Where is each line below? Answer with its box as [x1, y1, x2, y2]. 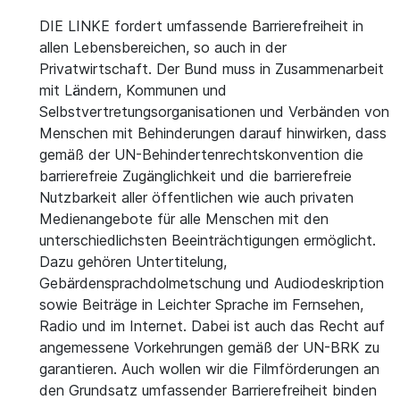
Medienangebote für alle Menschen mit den [39, 210, 329, 228]
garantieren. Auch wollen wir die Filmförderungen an [39, 360, 379, 378]
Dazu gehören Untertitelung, [39, 253, 227, 271]
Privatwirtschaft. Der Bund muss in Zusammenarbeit [39, 60, 384, 78]
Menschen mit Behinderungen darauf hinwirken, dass [39, 124, 387, 142]
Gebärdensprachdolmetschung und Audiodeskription [39, 274, 384, 292]
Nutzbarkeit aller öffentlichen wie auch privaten [39, 188, 354, 206]
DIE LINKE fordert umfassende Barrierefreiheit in [39, 17, 363, 35]
